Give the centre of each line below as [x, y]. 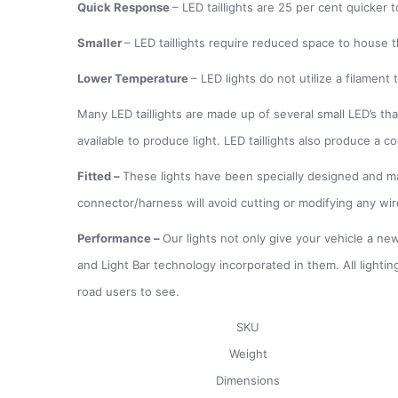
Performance [115, 238]
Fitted [96, 175]
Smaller [101, 42]
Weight [248, 353]
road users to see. [128, 291]
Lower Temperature [134, 78]
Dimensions [248, 380]
